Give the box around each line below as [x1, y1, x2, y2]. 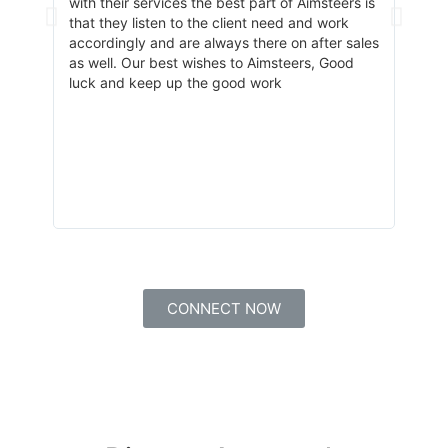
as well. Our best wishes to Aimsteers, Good [68, 53, 354, 71]
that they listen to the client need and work [68, 13, 349, 31]
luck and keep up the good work [68, 73, 282, 91]
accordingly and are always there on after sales [68, 33, 379, 51]
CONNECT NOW [166, 298, 281, 318]
